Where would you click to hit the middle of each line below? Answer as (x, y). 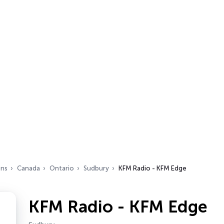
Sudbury (96, 168)
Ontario (62, 168)
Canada (28, 168)
